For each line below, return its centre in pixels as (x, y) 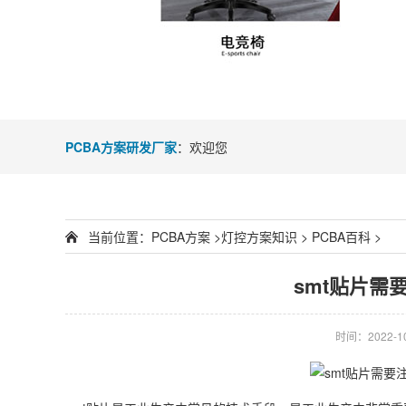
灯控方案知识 (259, 237)
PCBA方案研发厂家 (121, 147)
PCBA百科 (341, 237)
